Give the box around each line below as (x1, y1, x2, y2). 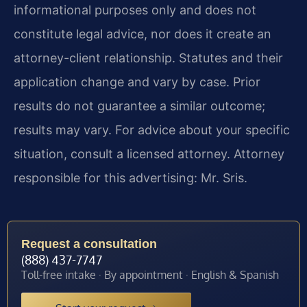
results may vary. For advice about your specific (14, 123, 290, 138)
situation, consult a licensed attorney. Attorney (14, 147, 284, 162)
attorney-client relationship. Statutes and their (14, 51, 283, 66)
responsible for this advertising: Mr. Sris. (14, 171, 247, 186)
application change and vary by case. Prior (14, 75, 260, 90)
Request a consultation (21, 236, 157, 251)
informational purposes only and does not (14, 3, 256, 18)
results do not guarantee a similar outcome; (14, 99, 265, 114)
